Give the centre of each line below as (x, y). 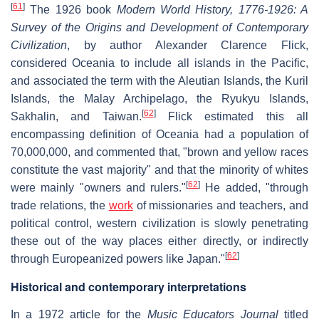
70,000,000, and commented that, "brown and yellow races (159, 152)
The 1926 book (71, 9)
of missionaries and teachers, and (220, 205)
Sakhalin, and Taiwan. (76, 116)
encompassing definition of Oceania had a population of (159, 134)
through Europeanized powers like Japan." (118, 258)
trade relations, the (60, 205)
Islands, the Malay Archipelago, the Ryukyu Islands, (159, 98)
